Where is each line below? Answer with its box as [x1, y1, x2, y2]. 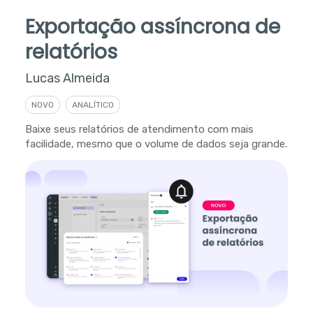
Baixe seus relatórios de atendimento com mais [24, 122, 254, 136]
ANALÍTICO [71, 99, 114, 110]
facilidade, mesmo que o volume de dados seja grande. [24, 137, 287, 150]
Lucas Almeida [24, 70, 110, 86]
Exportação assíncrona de [24, 13, 280, 41]
